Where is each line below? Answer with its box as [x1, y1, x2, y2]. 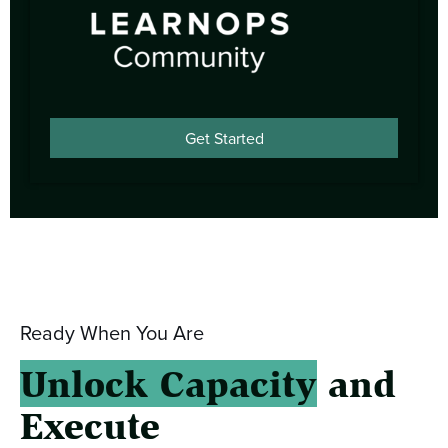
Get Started [184, 127, 264, 150]
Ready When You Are [20, 318, 204, 348]
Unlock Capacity [20, 359, 317, 407]
